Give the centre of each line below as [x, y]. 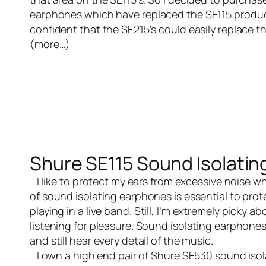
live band [107, 211]
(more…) [50, 44]
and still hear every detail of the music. [121, 240]
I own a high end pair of [91, 255]
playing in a [58, 211]
